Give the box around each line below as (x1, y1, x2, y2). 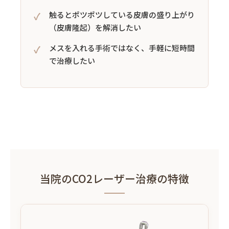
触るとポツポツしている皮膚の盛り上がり (49, 9, 195, 20)
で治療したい (49, 55, 95, 66)
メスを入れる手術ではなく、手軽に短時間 (49, 42, 195, 53)
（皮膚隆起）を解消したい (49, 21, 141, 33)
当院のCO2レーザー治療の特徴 (40, 170, 189, 186)
